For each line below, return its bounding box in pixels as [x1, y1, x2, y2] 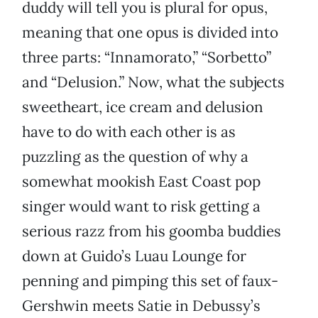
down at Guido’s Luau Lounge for [22, 246, 246, 266]
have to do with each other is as [22, 122, 236, 142]
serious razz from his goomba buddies [22, 221, 281, 241]
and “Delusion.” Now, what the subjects [22, 72, 285, 92]
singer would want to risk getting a [22, 197, 261, 216]
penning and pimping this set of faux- [22, 271, 278, 291]
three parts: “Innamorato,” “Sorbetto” [22, 48, 271, 67]
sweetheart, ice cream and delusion [22, 97, 263, 117]
